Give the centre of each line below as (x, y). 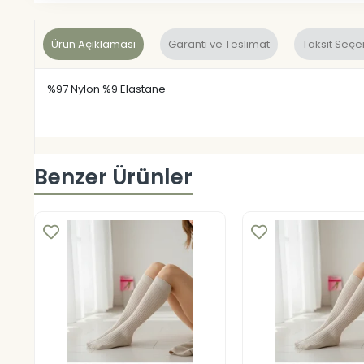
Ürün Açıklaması (93, 44)
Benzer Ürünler (113, 178)
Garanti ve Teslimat (219, 44)
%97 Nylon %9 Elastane (106, 89)
